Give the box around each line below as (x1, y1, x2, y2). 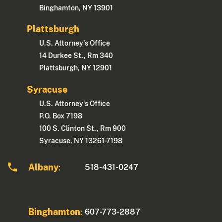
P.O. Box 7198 (39, 111, 83, 120)
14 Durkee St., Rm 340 (39, 52, 113, 60)
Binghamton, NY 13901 (39, 4, 113, 12)
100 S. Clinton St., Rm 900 (39, 124, 126, 132)
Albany (28, 162, 59, 172)
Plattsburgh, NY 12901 (39, 64, 112, 72)
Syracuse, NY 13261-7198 (39, 136, 123, 145)
